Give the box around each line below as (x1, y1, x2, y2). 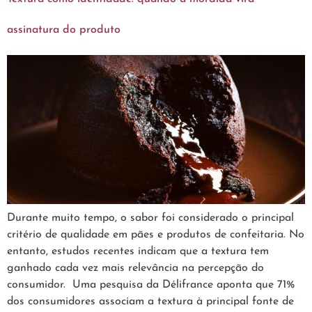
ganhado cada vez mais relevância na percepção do (7, 262, 264, 274)
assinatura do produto (7, 24, 120, 36)
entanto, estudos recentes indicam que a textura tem (7, 245, 269, 257)
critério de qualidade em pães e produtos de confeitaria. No (7, 228, 304, 240)
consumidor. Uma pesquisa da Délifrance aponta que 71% (7, 279, 295, 290)
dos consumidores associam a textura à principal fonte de (7, 295, 294, 307)
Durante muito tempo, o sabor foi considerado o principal (7, 212, 294, 224)
